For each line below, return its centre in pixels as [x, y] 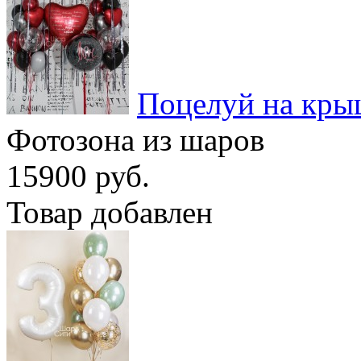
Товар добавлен [110, 212]
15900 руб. [78, 176]
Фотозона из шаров [135, 139]
